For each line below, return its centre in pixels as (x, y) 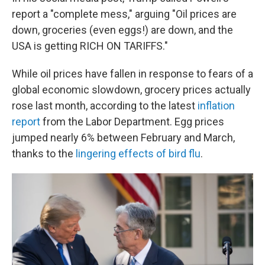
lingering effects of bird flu (138, 153)
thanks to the (44, 153)
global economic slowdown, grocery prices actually (131, 90)
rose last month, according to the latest (105, 106)
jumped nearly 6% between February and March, (123, 138)
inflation (216, 106)
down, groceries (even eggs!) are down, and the (122, 30)
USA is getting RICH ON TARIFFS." (90, 46)
